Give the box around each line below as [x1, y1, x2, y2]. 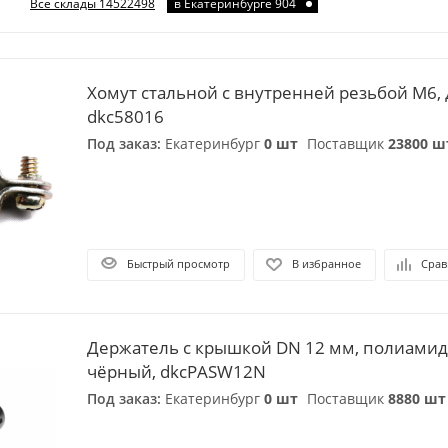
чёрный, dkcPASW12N [87, 360, 266, 384]
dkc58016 [87, 105, 164, 129]
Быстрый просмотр [127, 256, 230, 272]
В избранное [292, 256, 361, 272]
